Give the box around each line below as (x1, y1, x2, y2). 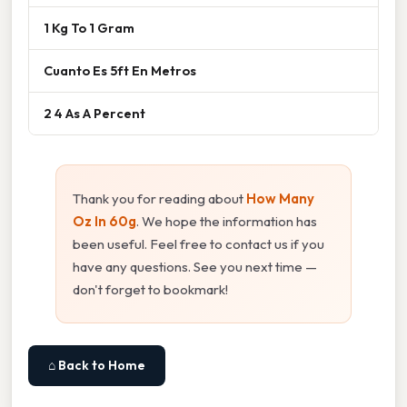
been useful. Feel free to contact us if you (73, 234, 324, 253)
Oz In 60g (73, 212, 136, 230)
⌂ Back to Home (48, 356, 145, 373)
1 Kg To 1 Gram (44, 18, 134, 36)
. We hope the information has (136, 212, 317, 230)
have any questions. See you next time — (73, 257, 317, 275)
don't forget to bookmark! (73, 280, 228, 298)
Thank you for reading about (73, 189, 246, 207)
